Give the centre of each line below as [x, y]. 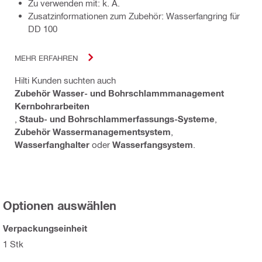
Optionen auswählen [60, 206]
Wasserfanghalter [52, 145]
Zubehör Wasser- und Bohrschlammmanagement [119, 93]
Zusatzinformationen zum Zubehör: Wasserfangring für [134, 16]
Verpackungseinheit [45, 228]
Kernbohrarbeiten [52, 106]
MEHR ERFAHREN [46, 57]
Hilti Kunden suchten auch [65, 80]
